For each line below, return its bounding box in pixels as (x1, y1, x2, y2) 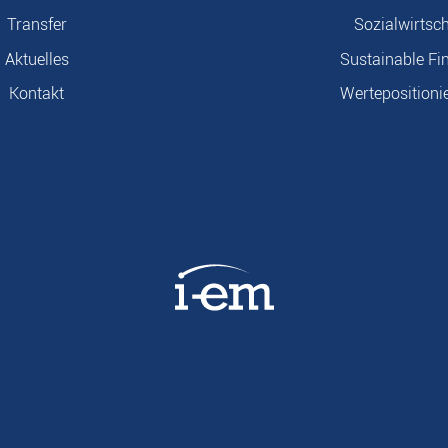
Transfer (6, 13, 67, 37)
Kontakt (9, 81, 64, 105)
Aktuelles (4, 47, 69, 71)
